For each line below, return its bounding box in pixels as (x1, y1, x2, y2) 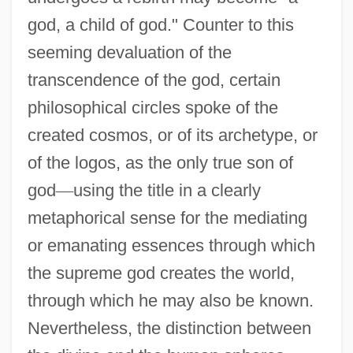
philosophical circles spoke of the (27, 97, 278, 117)
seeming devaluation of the (27, 42, 232, 62)
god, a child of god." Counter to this (27, 14, 294, 35)
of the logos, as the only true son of (27, 152, 293, 173)
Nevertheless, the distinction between (27, 318, 311, 338)
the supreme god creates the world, (27, 262, 295, 283)
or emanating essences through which (27, 235, 315, 255)
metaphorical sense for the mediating (27, 207, 307, 228)
